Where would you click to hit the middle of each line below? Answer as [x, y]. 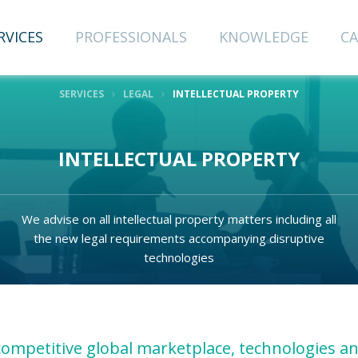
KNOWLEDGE [264, 37]
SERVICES [82, 94]
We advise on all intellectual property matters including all [179, 219]
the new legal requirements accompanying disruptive [179, 238]
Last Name [213, 239]
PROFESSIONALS [131, 37]
